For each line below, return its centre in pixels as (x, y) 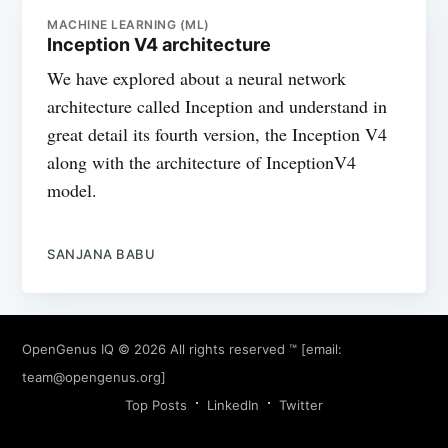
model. (72, 189)
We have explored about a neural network (197, 77)
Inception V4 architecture (159, 44)
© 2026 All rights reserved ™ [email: (228, 349)
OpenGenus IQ (68, 349)
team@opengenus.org (92, 377)
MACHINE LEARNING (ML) (128, 24)
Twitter (301, 405)
